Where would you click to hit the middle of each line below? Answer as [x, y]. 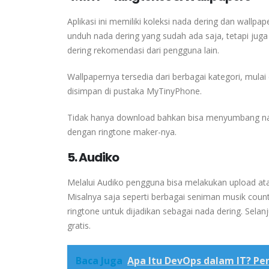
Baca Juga [99, 260]
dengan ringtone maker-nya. [122, 131]
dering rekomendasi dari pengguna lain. [143, 50]
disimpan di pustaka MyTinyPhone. [134, 91]
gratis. [79, 225]
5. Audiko [93, 157]
